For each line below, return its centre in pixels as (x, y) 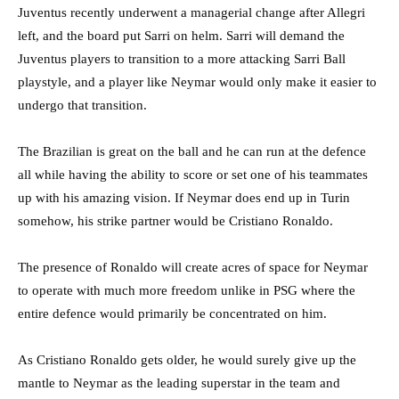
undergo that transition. (82, 106)
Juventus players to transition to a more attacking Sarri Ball (182, 59)
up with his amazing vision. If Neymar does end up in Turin (184, 198)
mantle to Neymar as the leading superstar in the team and (179, 383)
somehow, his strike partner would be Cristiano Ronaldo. (175, 221)
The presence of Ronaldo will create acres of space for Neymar (193, 268)
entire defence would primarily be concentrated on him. (172, 314)
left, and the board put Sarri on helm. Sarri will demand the (181, 36)
